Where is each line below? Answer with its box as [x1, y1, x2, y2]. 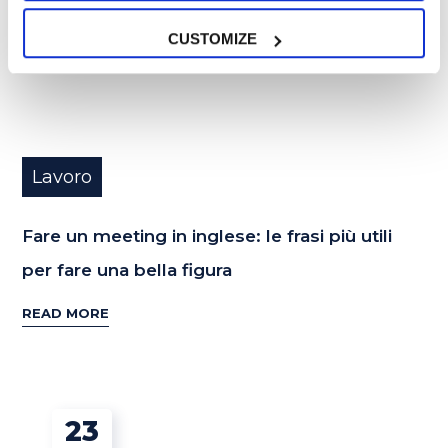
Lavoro [32, 165, 93, 188]
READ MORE [22, 305, 110, 322]
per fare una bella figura [22, 259, 233, 280]
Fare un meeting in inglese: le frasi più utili [22, 225, 393, 246]
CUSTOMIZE [168, 30, 258, 48]
